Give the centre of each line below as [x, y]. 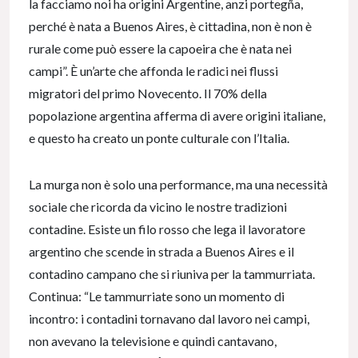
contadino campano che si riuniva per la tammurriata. [172, 274]
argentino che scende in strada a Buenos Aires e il [161, 252]
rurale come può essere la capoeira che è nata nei [160, 49]
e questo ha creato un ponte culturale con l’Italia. [159, 138]
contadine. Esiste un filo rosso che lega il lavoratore [167, 229]
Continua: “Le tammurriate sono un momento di [157, 296]
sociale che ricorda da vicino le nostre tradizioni [158, 207]
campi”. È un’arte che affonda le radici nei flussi [153, 71]
